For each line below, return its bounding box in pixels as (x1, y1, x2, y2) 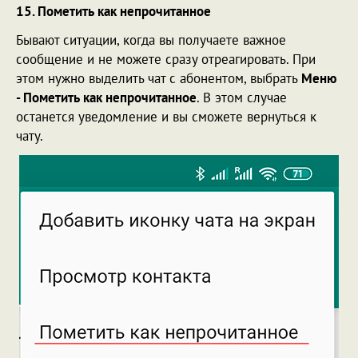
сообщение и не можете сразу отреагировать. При (16, 50, 316, 68)
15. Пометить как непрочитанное (16, 2, 211, 20)
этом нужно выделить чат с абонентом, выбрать (16, 69, 301, 87)
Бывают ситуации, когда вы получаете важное (16, 30, 286, 49)
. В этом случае (197, 88, 287, 106)
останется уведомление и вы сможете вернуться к (16, 107, 316, 125)
